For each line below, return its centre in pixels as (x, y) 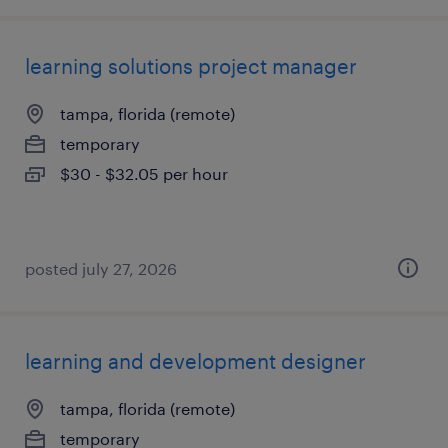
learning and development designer (195, 361)
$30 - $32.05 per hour (144, 173)
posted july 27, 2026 (101, 268)
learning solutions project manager (191, 66)
